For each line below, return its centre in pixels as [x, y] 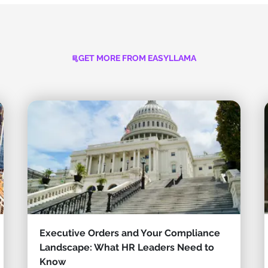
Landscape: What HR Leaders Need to [127, 248]
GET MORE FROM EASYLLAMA [137, 58]
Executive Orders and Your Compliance [130, 233]
